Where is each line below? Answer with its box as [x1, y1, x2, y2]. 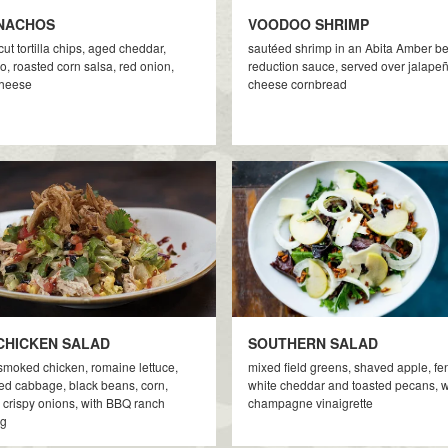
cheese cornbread [247, 75, 347, 92]
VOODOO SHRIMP [247, 14, 369, 34]
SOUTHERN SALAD [247, 333, 378, 353]
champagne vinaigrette [247, 394, 373, 411]
